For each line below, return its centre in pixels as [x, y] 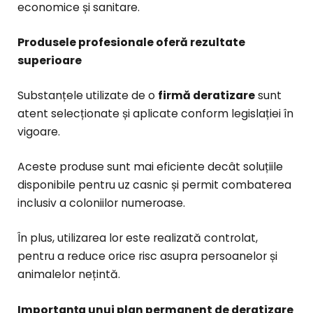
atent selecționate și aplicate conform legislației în [155, 114]
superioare [50, 60]
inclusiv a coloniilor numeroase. [101, 203]
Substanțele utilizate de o [88, 95]
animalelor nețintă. [69, 275]
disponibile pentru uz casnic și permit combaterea [154, 185]
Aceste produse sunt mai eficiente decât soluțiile [150, 167]
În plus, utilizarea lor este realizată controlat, [138, 238]
